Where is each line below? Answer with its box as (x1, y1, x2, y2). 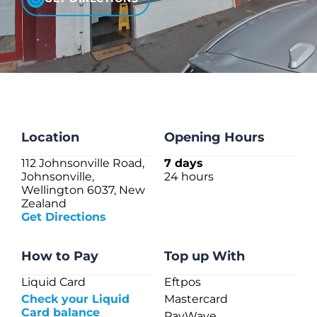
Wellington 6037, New (21, 183, 145, 197)
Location (21, 129, 79, 145)
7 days (163, 156, 203, 170)
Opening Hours (163, 129, 265, 145)
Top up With (163, 248, 245, 264)
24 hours (163, 169, 214, 183)
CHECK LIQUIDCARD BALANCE (84, 3, 240, 16)
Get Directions (21, 209, 106, 224)
